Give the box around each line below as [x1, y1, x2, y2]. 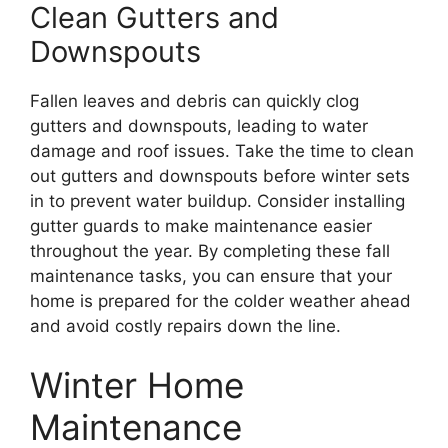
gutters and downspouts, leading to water [30, 115, 368, 136]
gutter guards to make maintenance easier [30, 215, 372, 236]
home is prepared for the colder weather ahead [30, 290, 411, 311]
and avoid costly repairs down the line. [30, 315, 341, 336]
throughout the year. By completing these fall [30, 240, 390, 261]
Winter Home [30, 364, 244, 406]
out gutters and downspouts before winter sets [30, 165, 410, 186]
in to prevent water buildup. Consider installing [30, 190, 405, 211]
